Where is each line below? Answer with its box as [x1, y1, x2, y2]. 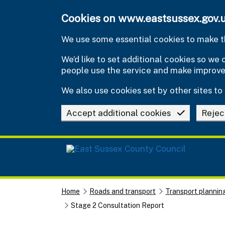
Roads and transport [89, 187, 156, 195]
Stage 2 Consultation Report [71, 201, 165, 209]
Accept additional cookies [66, 107, 171, 118]
